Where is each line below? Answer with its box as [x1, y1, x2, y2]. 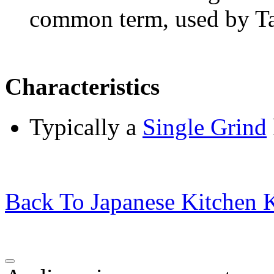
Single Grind [143, 114, 267, 141]
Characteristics [5, 73, 160, 100]
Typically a [29, 114, 143, 141]
